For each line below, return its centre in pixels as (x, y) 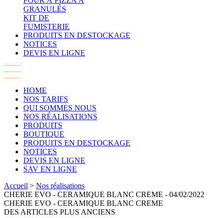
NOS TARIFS (46, 99)
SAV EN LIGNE (50, 169)
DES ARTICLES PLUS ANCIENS (60, 212)
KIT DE (36, 18)
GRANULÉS (45, 9)
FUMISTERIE (46, 27)
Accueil (16, 186)
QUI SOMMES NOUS (60, 108)
